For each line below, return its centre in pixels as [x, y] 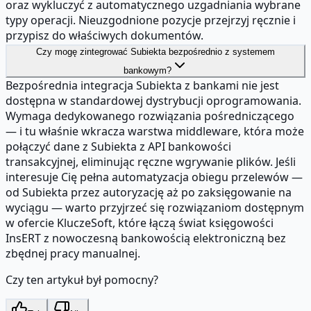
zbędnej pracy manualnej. [73, 253]
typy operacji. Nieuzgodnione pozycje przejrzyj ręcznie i [151, 20]
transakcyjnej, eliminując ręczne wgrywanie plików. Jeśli [151, 161]
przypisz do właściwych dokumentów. [104, 35]
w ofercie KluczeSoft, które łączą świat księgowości [140, 222]
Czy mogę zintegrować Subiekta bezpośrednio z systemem [155, 51]
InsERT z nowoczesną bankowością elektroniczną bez [146, 238]
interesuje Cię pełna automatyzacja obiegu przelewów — [154, 177]
